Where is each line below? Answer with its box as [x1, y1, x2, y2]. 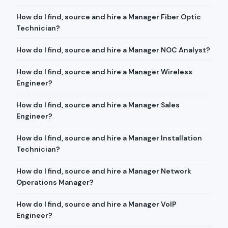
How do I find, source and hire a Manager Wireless [16, 67, 192, 76]
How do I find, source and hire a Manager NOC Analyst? [16, 45, 210, 54]
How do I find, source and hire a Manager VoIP [16, 199, 177, 209]
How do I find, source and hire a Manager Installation [16, 133, 202, 142]
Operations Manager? [16, 178, 94, 187]
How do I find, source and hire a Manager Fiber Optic [16, 12, 201, 21]
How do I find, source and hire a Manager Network [16, 166, 191, 176]
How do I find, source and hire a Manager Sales [16, 100, 180, 109]
